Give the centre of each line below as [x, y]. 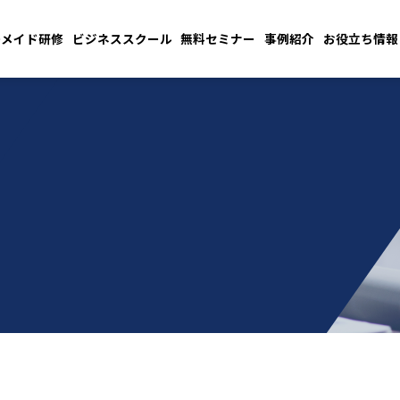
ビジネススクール [122, 38]
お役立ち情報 [360, 38]
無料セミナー [218, 38]
